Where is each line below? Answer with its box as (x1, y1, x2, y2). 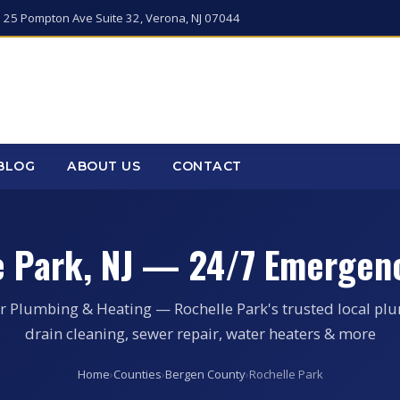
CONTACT (172, 158, 242, 174)
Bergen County (164, 366, 246, 382)
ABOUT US (67, 158, 140, 174)
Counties (112, 366, 162, 382)
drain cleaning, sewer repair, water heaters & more (24, 323, 376, 344)
